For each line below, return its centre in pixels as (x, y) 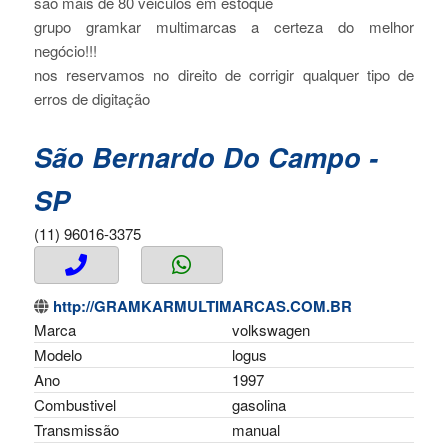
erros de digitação (91, 99)
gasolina (258, 405)
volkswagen (270, 330)
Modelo (57, 355)
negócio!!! (65, 51)
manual (255, 430)
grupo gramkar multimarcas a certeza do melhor (224, 27)
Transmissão (76, 430)
